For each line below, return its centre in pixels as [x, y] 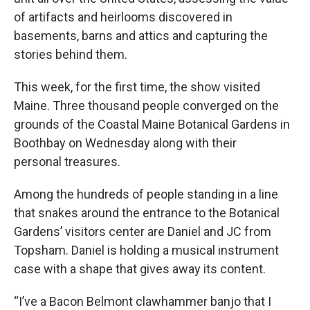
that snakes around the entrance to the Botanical [147, 213]
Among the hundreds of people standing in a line [146, 194]
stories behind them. [71, 54]
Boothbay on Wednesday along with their [125, 143]
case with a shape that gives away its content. [140, 269]
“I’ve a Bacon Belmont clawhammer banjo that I [143, 301]
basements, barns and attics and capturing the [141, 36]
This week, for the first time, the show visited [137, 87]
